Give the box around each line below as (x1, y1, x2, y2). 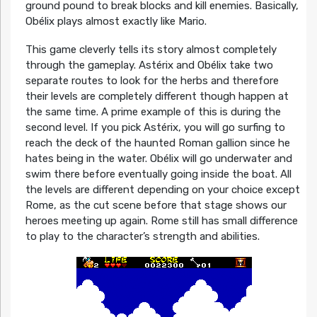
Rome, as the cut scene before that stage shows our (25, 198, 287, 212)
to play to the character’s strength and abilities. (25, 229, 260, 243)
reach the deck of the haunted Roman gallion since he (25, 136, 290, 149)
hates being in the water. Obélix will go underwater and (25, 151, 292, 165)
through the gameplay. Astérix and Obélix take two (25, 58, 273, 71)
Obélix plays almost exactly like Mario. (25, 14, 207, 28)
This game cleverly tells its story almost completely (25, 42, 277, 56)
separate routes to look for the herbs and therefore (25, 74, 279, 87)
